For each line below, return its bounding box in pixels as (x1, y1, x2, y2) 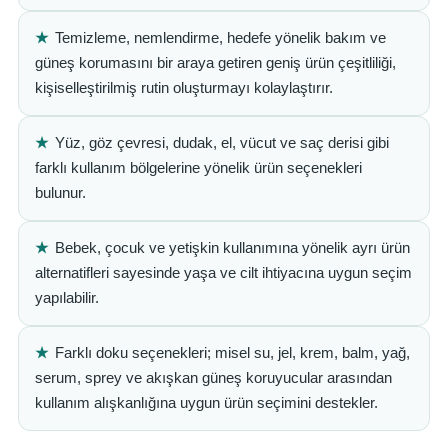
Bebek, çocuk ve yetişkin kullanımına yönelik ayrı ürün (55, 240, 410, 256)
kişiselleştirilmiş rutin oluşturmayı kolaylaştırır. (35, 80, 333, 96)
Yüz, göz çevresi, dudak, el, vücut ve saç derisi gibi (55, 135, 389, 151)
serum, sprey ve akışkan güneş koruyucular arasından (35, 370, 392, 386)
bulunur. (35, 185, 86, 201)
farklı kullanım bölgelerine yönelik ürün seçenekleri (35, 160, 362, 176)
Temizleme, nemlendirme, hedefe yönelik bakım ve (55, 30, 386, 46)
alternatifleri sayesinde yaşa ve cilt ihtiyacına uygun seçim (35, 265, 412, 281)
